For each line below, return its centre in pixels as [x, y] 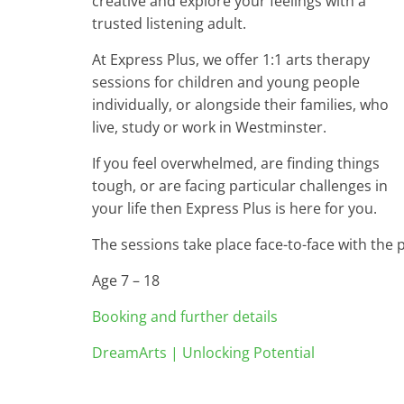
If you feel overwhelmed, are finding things [236, 163]
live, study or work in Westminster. [209, 127]
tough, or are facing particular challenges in [240, 186]
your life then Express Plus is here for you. [234, 208]
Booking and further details [185, 317]
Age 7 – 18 [126, 280]
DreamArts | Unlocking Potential [203, 353]
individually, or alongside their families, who [240, 105]
